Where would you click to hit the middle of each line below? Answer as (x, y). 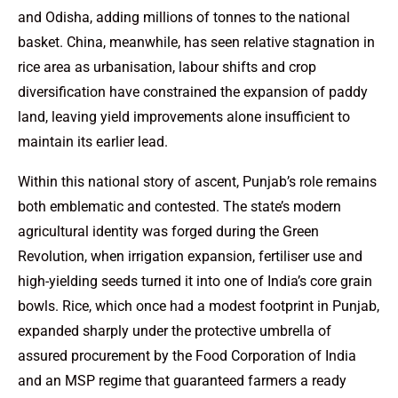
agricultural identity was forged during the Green (168, 231)
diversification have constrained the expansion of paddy (193, 92)
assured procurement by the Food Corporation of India (187, 355)
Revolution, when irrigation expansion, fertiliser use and (190, 256)
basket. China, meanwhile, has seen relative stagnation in (196, 42)
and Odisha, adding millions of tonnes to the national (184, 17)
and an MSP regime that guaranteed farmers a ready (182, 380)
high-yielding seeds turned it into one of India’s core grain (195, 281)
